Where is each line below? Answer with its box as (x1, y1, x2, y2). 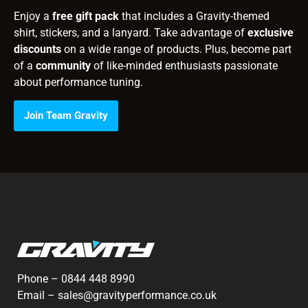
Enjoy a (14, 9, 52, 23)
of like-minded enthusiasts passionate (91, 58, 278, 72)
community (36, 58, 91, 72)
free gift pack (52, 9, 119, 23)
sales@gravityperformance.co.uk (58, 289, 217, 302)
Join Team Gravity (24, 109, 108, 122)
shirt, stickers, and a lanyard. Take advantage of (14, 25, 247, 39)
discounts (14, 42, 61, 56)
